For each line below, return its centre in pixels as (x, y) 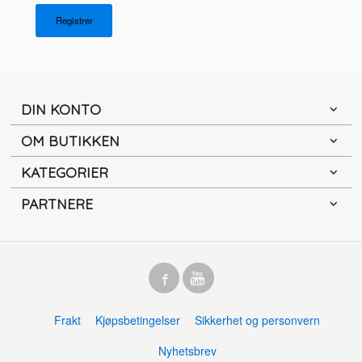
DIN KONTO (61, 109)
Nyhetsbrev (187, 351)
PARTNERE (57, 204)
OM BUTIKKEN (71, 141)
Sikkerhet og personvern (258, 320)
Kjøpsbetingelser (138, 320)
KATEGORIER (65, 173)
